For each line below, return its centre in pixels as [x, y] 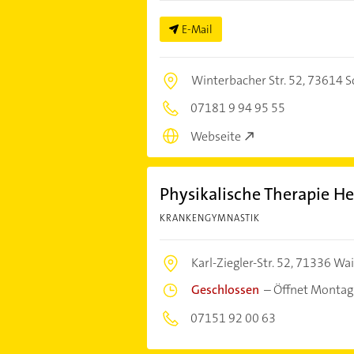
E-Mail [197, 29]
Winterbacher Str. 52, [249, 80]
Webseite [215, 137]
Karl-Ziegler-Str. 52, [243, 263]
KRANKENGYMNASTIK [209, 218]
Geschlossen [225, 290]
